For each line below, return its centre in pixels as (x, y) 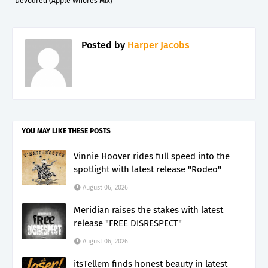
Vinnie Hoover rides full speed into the (152, 156)
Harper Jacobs (157, 45)
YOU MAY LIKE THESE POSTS (66, 131)
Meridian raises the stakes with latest (148, 210)
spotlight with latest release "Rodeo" (147, 169)
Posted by (103, 45)
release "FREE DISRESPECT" (128, 223)
